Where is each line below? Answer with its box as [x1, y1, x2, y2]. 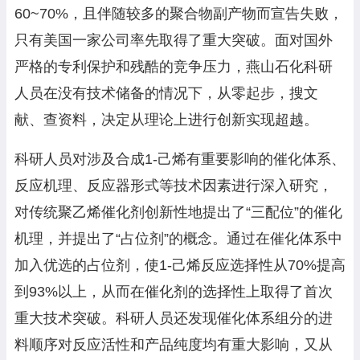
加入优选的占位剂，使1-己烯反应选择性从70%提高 [14, 257, 346, 274]
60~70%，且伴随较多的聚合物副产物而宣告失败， [14, 6, 343, 22]
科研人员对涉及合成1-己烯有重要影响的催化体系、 [14, 151, 346, 168]
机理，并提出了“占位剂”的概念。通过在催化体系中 [14, 231, 342, 247]
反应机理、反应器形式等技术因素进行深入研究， [14, 178, 333, 194]
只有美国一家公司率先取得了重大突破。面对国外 [14, 32, 333, 49]
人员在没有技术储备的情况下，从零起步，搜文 [14, 85, 318, 102]
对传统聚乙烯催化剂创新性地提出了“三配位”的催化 [14, 204, 342, 221]
